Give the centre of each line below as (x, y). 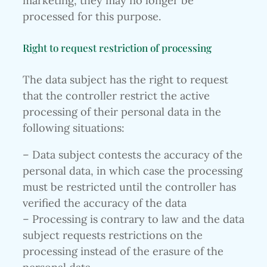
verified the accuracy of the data (105, 203)
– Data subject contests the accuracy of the (133, 155)
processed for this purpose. (92, 16)
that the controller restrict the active (116, 95)
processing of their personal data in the (122, 111)
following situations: (74, 128)
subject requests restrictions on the (113, 235)
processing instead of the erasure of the (123, 252)
